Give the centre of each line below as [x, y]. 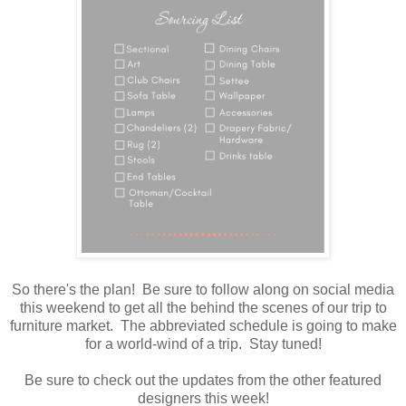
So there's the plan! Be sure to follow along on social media [203, 289]
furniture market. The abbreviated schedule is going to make [203, 325]
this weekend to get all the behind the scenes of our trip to [203, 307]
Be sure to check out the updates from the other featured [203, 380]
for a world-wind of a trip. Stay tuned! [203, 343]
